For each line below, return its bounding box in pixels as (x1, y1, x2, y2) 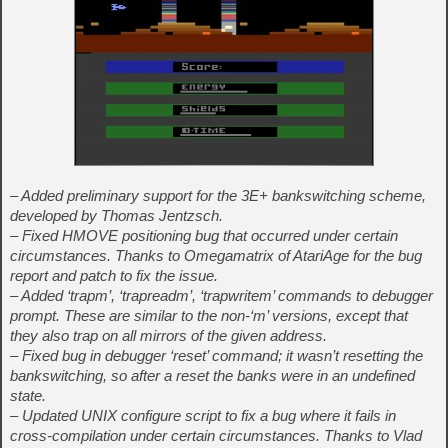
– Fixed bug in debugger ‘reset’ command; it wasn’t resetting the (10, 347, 423, 364)
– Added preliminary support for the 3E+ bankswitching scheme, (10, 187, 426, 204)
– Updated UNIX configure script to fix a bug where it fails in (10, 407, 396, 424)
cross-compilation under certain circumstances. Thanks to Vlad (10, 427, 422, 444)
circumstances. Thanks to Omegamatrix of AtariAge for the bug (10, 247, 422, 264)
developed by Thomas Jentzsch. (10, 207, 223, 224)
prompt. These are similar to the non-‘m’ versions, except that (10, 307, 408, 324)
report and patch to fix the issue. (10, 267, 218, 284)
